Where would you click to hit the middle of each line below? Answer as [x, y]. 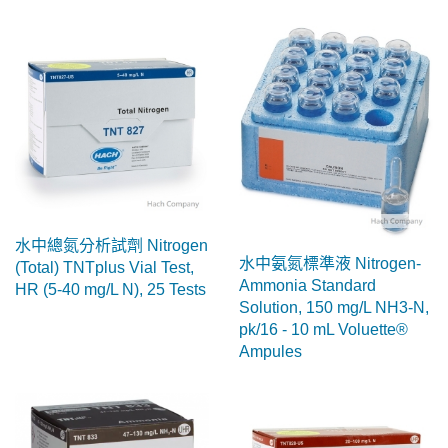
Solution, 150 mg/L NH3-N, [334, 308]
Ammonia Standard [307, 286]
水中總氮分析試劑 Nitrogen [111, 246]
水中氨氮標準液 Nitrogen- [330, 264]
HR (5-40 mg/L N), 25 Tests [110, 290]
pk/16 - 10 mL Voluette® [323, 330]
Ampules [270, 352]
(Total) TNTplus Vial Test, [104, 268]
